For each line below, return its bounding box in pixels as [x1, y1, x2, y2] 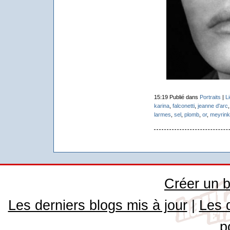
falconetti [172, 102, 195, 109]
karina [154, 102, 169, 109]
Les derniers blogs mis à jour [8, 197, 187, 213]
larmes [154, 111, 171, 118]
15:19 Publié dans [154, 93, 200, 100]
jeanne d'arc [197, 102, 228, 109]
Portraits [199, 93, 221, 100]
